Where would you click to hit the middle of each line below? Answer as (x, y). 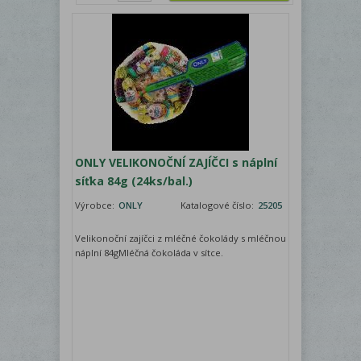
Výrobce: (96, 205)
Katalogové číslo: (218, 205)
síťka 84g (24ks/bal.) (134, 181)
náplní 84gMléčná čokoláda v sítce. (149, 253)
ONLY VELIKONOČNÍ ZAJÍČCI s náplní (176, 163)
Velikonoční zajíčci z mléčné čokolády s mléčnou (180, 239)
